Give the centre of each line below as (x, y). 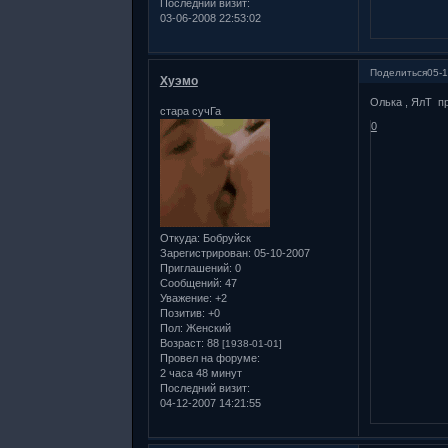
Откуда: (179, 237)
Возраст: (181, 342)
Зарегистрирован (203, 252)
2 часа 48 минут (200, 372)
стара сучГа (190, 110)
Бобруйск (225, 237)
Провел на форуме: (209, 357)
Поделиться (398, 72)
